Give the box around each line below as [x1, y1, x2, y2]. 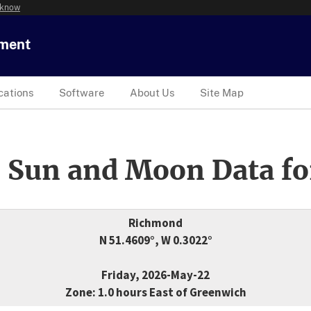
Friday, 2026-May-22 [101, 267, 210, 283]
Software [59, 86, 105, 99]
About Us [130, 86, 175, 99]
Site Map [200, 86, 244, 99]
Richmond [128, 215, 183, 231]
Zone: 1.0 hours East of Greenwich [65, 285, 246, 301]
